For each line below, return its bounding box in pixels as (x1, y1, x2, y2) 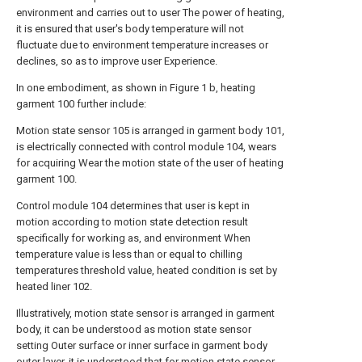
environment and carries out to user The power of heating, (16, 6, 284, 19)
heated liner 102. (16, 280, 92, 293)
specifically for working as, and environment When (16, 231, 250, 244)
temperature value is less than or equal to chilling (16, 247, 242, 260)
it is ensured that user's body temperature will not (16, 22, 244, 35)
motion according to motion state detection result (16, 215, 248, 228)
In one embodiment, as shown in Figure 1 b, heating (16, 81, 255, 94)
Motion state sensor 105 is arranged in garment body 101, (16, 124, 284, 137)
